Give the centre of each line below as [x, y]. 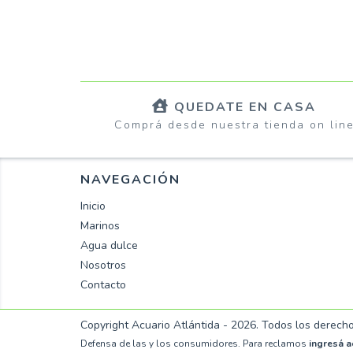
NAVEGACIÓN [130, 180]
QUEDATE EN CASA [245, 107]
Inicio [93, 206]
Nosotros [103, 266]
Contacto [103, 285]
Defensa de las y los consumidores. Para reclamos [193, 344]
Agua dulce [109, 246]
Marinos [100, 226]
